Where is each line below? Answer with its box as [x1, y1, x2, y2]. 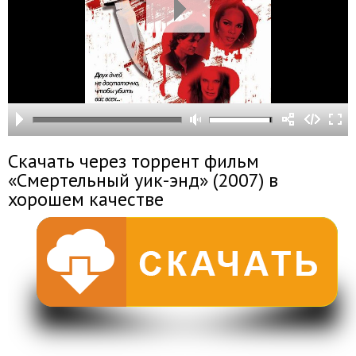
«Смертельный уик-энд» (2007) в [8, 168, 278, 192]
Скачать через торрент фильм [8, 149, 259, 173]
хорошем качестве [8, 187, 164, 211]
